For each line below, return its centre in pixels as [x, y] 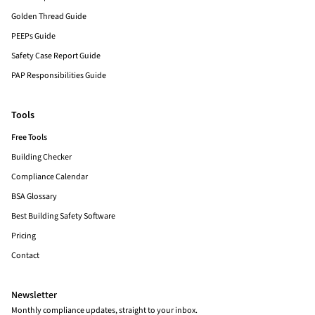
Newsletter [34, 295]
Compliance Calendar [50, 177]
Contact [25, 256]
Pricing [24, 236]
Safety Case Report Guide [56, 56]
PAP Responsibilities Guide [59, 76]
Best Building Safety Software [63, 216]
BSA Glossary [34, 197]
